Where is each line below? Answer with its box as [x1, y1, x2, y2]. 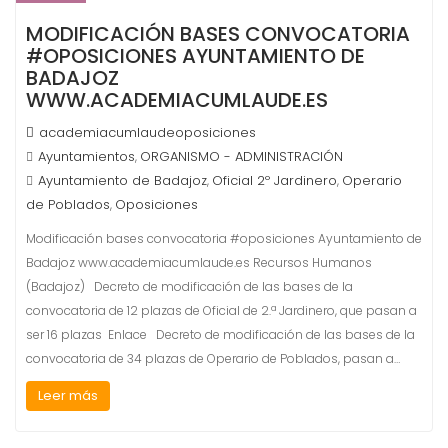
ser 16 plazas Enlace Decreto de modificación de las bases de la [26, 326, 415, 343]
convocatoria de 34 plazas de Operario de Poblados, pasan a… [26, 350, 400, 367]
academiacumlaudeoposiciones [39, 123, 256, 142]
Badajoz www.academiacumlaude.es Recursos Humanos [26, 254, 372, 271]
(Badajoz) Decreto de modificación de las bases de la [26, 278, 353, 295]
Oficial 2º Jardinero [212, 171, 337, 190]
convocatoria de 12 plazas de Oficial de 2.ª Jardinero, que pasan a [26, 302, 417, 319]
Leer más [38, 386, 98, 405]
